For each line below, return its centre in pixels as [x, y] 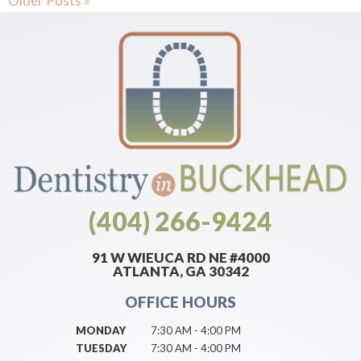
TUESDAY [101, 348]
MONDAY [101, 330]
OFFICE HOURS [180, 301]
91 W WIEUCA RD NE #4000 [180, 257]
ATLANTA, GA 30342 [180, 271]
